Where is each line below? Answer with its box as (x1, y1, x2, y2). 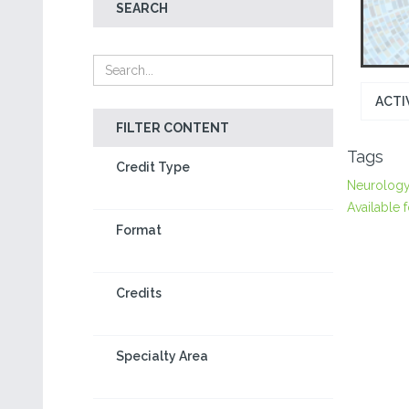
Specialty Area (116, 349, 208, 363)
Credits (116, 286, 162, 300)
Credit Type (116, 160, 190, 174)
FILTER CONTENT (116, 121, 229, 135)
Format (116, 223, 162, 237)
